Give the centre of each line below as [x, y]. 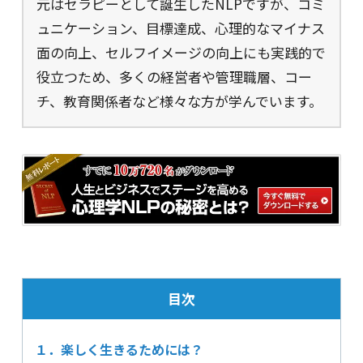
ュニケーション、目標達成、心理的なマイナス [180, 28]
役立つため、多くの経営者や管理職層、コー [174, 76]
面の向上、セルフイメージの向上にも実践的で [181, 52]
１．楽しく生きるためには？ [119, 350]
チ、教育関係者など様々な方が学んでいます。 [179, 100]
